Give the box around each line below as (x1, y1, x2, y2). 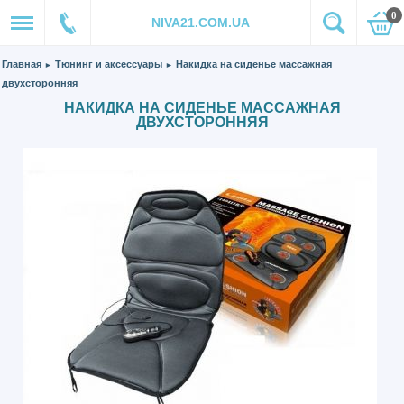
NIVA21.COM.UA (151, 15, 250, 30)
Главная (2, 59, 42, 69)
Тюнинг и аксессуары (55, 59, 163, 69)
